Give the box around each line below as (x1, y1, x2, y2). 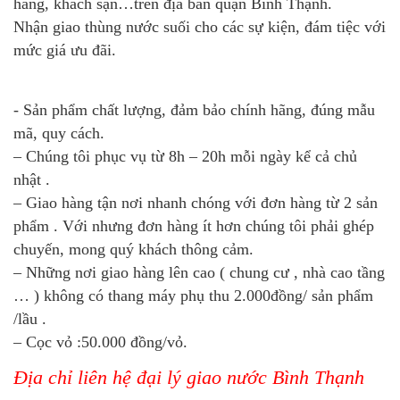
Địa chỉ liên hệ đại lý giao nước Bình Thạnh (13, 365, 364, 388)
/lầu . (13, 309, 46, 328)
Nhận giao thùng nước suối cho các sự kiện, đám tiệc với (13, 17, 386, 36)
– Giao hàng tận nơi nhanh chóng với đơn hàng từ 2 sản (13, 193, 378, 212)
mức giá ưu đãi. (13, 40, 116, 59)
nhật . (13, 170, 50, 188)
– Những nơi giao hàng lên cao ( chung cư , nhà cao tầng (13, 262, 385, 281)
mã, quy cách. (13, 123, 104, 142)
